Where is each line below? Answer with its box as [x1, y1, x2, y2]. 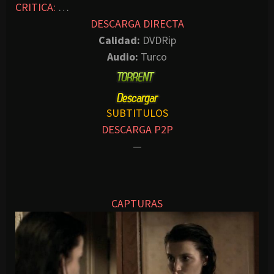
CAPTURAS [111, 196, 163, 210]
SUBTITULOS [106, 105, 168, 120]
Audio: [107, 50, 138, 64]
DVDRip [139, 33, 176, 48]
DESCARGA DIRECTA [90, 17, 184, 31]
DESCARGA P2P [101, 122, 173, 136]
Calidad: [98, 33, 140, 48]
